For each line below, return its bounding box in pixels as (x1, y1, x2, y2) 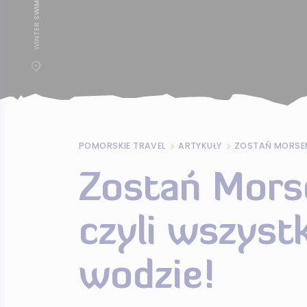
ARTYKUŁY (178, 140, 222, 151)
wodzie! (79, 259, 214, 297)
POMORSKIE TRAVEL (79, 140, 166, 151)
